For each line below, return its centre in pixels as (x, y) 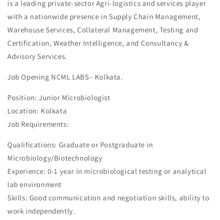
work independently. (41, 211)
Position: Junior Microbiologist (59, 97)
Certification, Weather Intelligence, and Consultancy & (98, 43)
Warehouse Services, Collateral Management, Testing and (103, 30)
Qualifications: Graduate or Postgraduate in (80, 145)
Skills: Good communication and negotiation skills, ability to (109, 198)
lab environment (35, 184)
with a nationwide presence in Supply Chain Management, (104, 16)
